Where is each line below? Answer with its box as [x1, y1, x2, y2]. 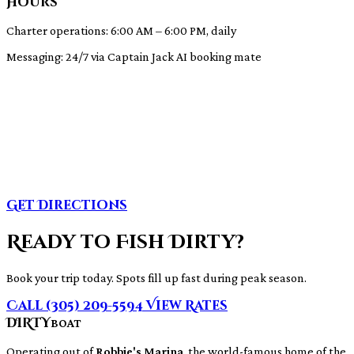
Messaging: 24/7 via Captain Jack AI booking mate [6, 50, 262, 64]
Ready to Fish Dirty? [6, 230, 244, 256]
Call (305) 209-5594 [6, 297, 146, 315]
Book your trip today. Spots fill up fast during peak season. [6, 271, 307, 285]
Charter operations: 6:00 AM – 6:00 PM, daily [6, 24, 236, 38]
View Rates [146, 297, 228, 315]
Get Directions [6, 197, 127, 215]
